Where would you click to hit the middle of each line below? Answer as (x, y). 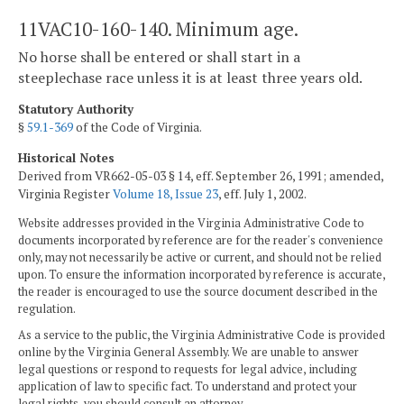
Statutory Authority (76, 109)
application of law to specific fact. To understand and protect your (188, 387)
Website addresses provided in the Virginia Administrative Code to (191, 224)
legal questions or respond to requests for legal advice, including (188, 370)
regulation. (47, 309)
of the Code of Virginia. (138, 127)
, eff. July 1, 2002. (262, 193)
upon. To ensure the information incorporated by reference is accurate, (202, 275)
